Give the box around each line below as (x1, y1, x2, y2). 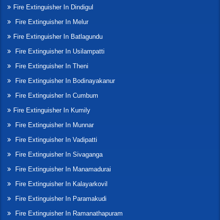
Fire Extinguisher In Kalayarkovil (13, 180, 108, 188)
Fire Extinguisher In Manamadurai (13, 165, 111, 173)
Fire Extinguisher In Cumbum (13, 92, 98, 100)
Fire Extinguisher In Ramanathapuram (13, 210, 123, 218)
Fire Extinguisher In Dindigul (13, 3, 93, 11)
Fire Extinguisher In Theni (13, 62, 88, 70)
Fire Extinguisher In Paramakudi (13, 195, 107, 203)
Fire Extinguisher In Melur (13, 18, 88, 26)
